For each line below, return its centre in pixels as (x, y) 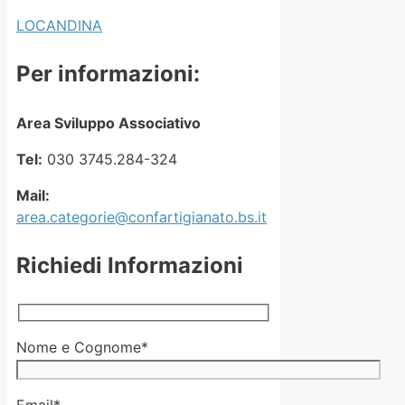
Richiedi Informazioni (130, 266)
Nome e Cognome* (82, 347)
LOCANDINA (59, 26)
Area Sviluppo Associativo (108, 123)
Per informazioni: (108, 74)
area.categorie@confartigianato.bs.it (141, 217)
